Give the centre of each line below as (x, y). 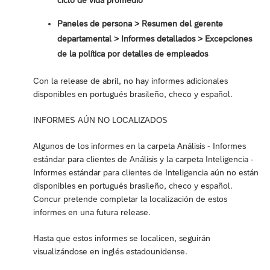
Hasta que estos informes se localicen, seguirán (122, 238)
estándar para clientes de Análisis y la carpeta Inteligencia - (143, 159)
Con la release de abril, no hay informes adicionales (130, 81)
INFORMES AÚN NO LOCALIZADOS (100, 120)
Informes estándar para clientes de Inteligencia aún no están (146, 173)
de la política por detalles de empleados (133, 54)
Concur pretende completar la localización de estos (130, 199)
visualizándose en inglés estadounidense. (110, 252)
